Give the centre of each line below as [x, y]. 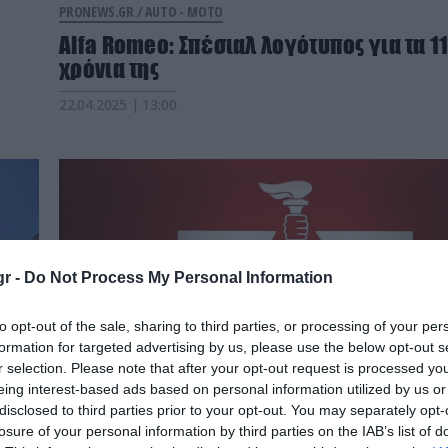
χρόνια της [109, 69]
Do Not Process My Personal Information [178, 277]
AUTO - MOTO [184, 12]
